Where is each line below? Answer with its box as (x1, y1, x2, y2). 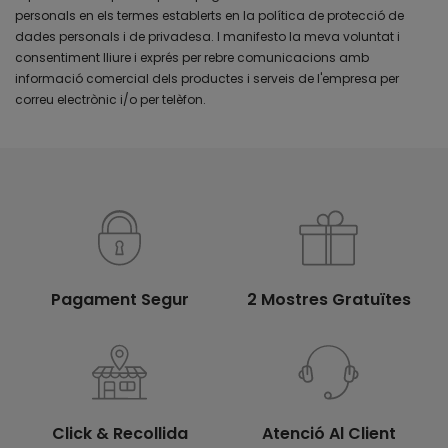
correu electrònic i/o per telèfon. (15, 90, 206, 108)
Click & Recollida (51, 421, 188, 445)
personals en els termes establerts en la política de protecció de (15, 6, 404, 24)
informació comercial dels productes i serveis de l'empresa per (15, 69, 399, 87)
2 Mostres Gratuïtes (246, 287, 411, 311)
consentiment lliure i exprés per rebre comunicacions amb (15, 48, 369, 66)
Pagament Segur (50, 287, 189, 311)
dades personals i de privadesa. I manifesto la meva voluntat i (15, 27, 400, 45)
